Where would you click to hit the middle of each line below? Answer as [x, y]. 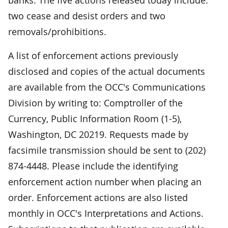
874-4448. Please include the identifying [93, 166]
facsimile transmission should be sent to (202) [107, 150]
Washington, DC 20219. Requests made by [98, 134]
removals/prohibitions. [57, 31]
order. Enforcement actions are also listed [98, 197]
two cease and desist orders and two [87, 16]
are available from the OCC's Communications [107, 87]
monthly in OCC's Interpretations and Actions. [106, 213]
